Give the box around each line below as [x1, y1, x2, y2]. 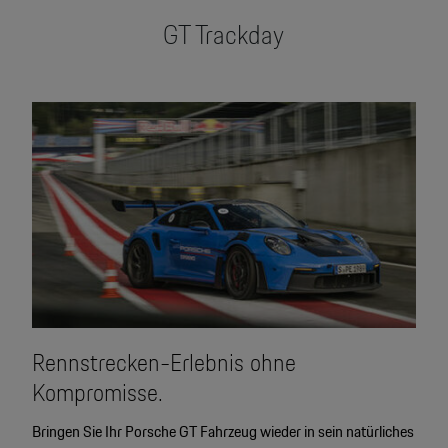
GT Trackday [163, 14, 285, 56]
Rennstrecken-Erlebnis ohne [31, 343, 296, 383]
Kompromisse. [31, 373, 163, 413]
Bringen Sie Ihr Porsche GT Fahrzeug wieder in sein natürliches [31, 419, 414, 445]
